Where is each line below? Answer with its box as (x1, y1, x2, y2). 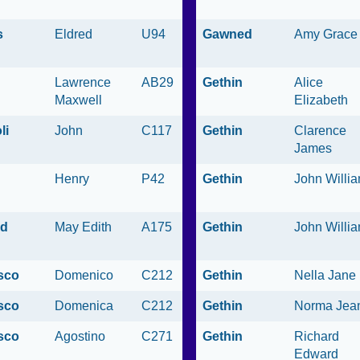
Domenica (55, 299, 113, 313)
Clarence (294, 124, 346, 138)
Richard (294, 329, 339, 344)
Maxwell (55, 93, 102, 108)
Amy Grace (294, 27, 358, 42)
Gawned (202, 27, 252, 42)
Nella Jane (294, 268, 356, 283)
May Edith (55, 220, 112, 235)
